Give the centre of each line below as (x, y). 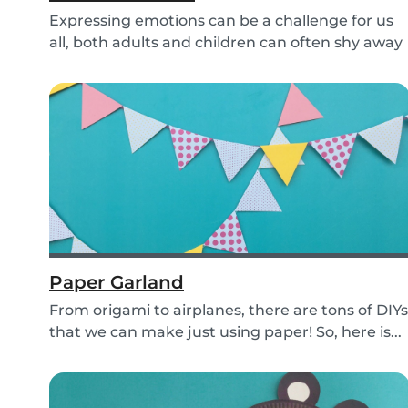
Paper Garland (117, 283)
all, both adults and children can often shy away (226, 43)
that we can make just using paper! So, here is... (225, 332)
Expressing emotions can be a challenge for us (221, 21)
